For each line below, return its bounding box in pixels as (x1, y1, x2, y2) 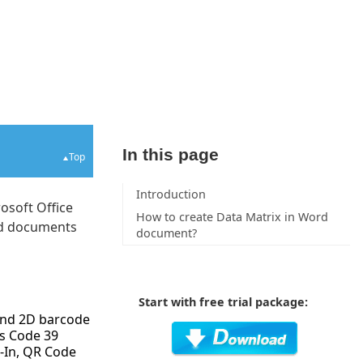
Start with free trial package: (138, 293, 308, 310)
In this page (122, 144, 219, 164)
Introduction (135, 186, 206, 202)
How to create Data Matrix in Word (135, 208, 328, 224)
